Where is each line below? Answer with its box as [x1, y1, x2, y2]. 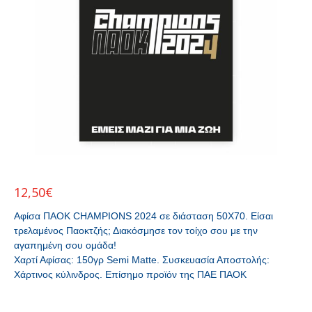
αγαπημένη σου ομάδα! [14, 240, 116, 251]
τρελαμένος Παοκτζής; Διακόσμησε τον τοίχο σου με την [14, 225, 258, 236]
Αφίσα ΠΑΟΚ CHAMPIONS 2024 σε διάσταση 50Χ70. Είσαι [14, 210, 273, 221]
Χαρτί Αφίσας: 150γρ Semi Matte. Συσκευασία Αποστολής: [14, 254, 270, 265]
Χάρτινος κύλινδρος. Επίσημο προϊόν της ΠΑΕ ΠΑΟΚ [14, 269, 247, 280]
